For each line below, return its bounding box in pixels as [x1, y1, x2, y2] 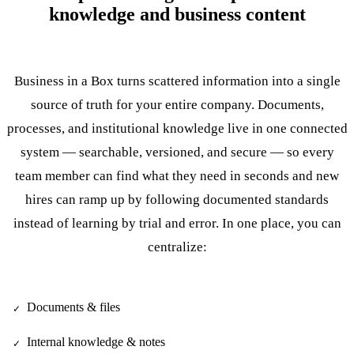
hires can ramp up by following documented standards [25, 191, 329, 207]
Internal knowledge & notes [27, 334, 165, 348]
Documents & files [27, 299, 120, 314]
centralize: [147, 239, 207, 254]
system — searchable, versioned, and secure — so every [20, 144, 334, 160]
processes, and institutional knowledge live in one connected [6, 120, 348, 136]
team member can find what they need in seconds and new [15, 168, 339, 183]
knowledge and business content [48, 3, 306, 24]
